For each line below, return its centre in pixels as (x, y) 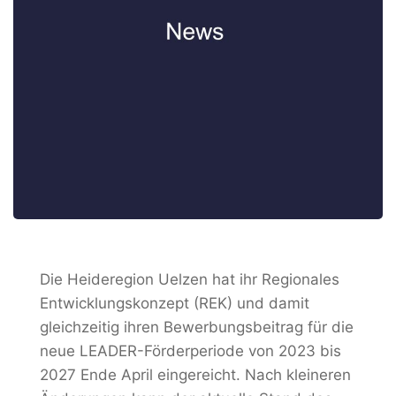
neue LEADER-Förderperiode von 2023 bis (190, 351)
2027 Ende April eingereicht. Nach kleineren (195, 375)
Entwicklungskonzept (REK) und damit (175, 303)
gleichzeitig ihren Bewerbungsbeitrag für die (197, 327)
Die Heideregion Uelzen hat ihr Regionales (190, 279)
